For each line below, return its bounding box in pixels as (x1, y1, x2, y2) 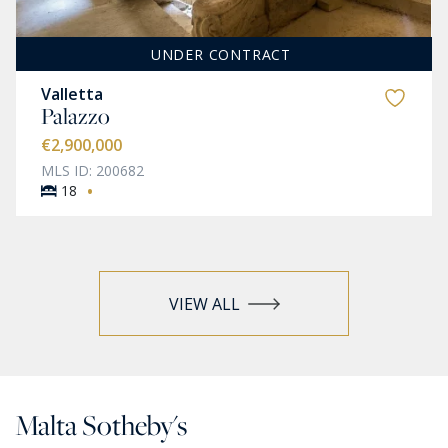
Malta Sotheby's (15, 406, 187, 446)
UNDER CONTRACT (150, 44, 292, 64)
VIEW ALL (168, 292, 240, 315)
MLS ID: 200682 (41, 161, 144, 181)
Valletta (41, 83, 103, 106)
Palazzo (41, 100, 110, 133)
